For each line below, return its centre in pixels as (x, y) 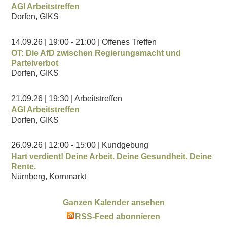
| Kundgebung (123, 145)
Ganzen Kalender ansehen (113, 202)
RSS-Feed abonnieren (118, 216)
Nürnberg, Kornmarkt (49, 176)
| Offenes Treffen (127, 42)
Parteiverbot (35, 63)
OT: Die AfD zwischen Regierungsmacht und (96, 53)
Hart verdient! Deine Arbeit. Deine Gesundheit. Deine (112, 156)
